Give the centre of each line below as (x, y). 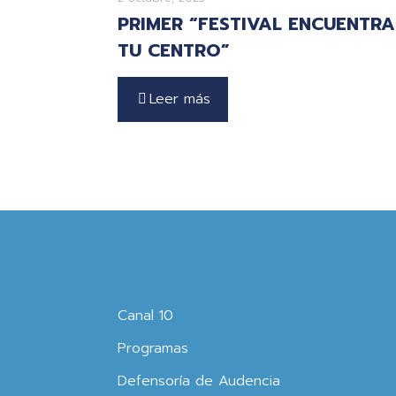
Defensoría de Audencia (199, 381)
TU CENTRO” (174, 51)
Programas (153, 349)
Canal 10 (145, 316)
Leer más (180, 99)
